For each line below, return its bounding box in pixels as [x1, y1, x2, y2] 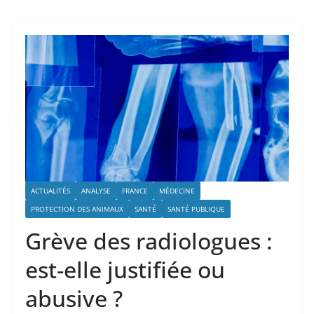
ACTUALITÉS [31, 186, 70, 196]
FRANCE [122, 186, 148, 196]
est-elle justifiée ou [25, 254, 225, 285]
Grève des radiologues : [25, 226, 273, 257]
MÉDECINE [159, 186, 195, 196]
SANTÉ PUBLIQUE [168, 204, 225, 214]
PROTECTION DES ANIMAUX [31, 204, 123, 214]
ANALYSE [81, 186, 111, 196]
